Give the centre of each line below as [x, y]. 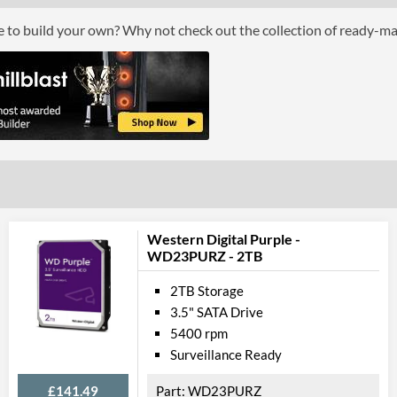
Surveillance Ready [226, 354]
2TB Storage [207, 291]
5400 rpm [199, 333]
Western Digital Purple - [224, 239]
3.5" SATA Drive [217, 312]
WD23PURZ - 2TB [205, 256]
